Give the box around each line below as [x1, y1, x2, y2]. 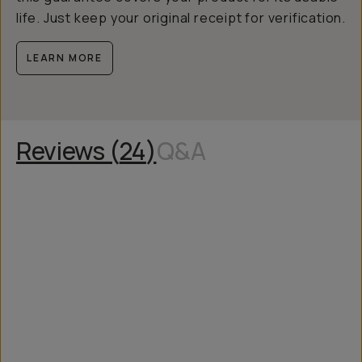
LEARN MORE [27, 51, 103, 65]
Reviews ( [16, 134, 120, 167]
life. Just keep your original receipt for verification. [16, 9, 346, 27]
